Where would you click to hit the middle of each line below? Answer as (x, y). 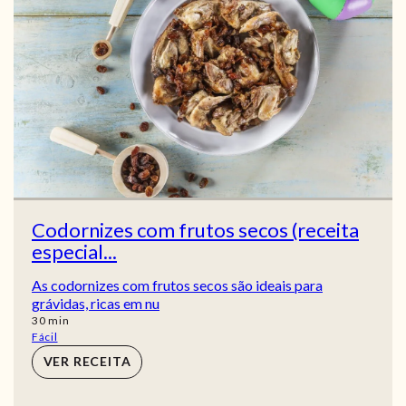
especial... (74, 251)
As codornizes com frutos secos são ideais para (177, 285)
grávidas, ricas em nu (96, 303)
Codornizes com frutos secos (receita (195, 229)
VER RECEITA (87, 362)
